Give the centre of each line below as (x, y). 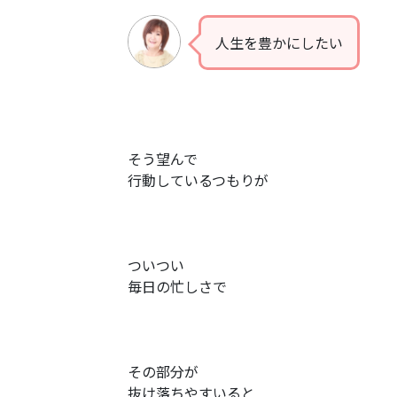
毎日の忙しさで (177, 286)
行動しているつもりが (219, 180)
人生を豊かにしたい (279, 43)
